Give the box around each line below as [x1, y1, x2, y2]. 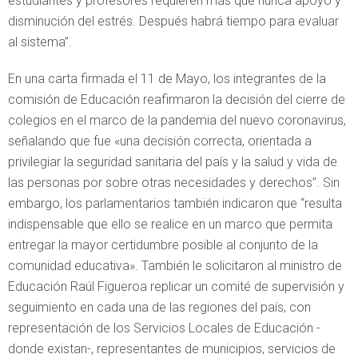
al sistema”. [8, 34, 72, 50]
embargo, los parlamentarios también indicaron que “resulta [8, 195, 342, 211]
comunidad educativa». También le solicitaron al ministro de [8, 257, 342, 273]
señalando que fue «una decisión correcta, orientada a [8, 133, 312, 149]
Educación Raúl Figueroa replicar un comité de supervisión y [8, 278, 344, 294]
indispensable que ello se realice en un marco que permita [8, 216, 332, 232]
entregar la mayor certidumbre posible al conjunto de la [8, 237, 318, 253]
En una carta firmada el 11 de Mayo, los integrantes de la [8, 70, 326, 86]
